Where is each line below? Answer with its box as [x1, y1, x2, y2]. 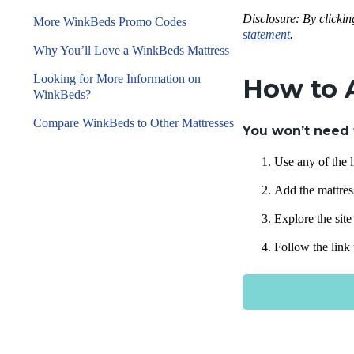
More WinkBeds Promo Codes [33, 15, 190, 28]
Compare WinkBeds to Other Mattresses [33, 116, 234, 130]
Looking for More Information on [33, 72, 201, 85]
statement [243, 28, 290, 41]
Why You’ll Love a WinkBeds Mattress [33, 43, 229, 57]
